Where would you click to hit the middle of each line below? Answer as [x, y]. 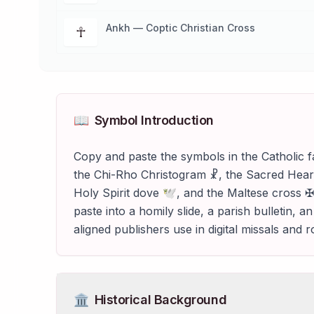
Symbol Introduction [154, 120]
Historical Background [161, 300]
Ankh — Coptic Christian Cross [180, 28]
